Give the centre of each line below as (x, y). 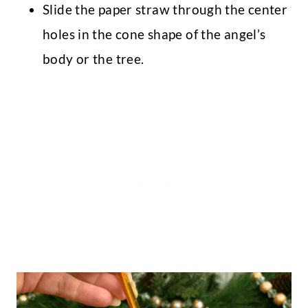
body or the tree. (93, 59)
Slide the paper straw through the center (165, 10)
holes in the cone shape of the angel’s (154, 34)
